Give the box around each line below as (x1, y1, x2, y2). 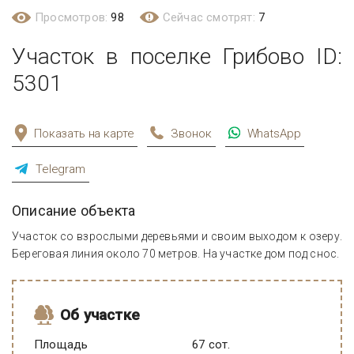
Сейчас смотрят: (162, 10, 259, 24)
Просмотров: (35, 10, 111, 24)
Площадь (34, 337, 88, 352)
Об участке (60, 306, 140, 324)
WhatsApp (247, 126, 301, 141)
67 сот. (198, 337, 231, 352)
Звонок (171, 126, 212, 141)
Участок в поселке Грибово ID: (12, 43, 342, 70)
